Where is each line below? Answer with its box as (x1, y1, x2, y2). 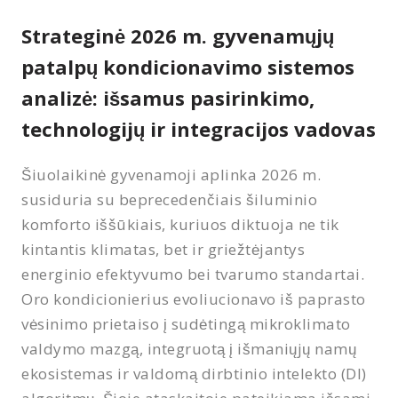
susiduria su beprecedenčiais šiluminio (21, 188, 318, 210)
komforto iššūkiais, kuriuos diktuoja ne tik (21, 213, 339, 235)
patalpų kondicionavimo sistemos (21, 52, 354, 80)
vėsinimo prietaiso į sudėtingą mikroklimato (21, 313, 351, 334)
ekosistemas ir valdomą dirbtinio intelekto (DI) (21, 362, 367, 384)
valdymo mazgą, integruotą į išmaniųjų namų (21, 338, 357, 359)
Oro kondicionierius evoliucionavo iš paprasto (21, 288, 366, 309)
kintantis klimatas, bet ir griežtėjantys (21, 238, 306, 259)
